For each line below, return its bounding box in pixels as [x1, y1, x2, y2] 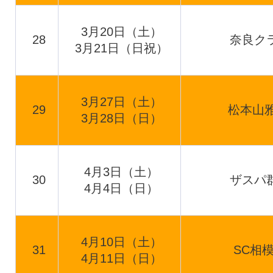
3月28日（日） [81, 112, 162, 125]
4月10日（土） [81, 235, 162, 249]
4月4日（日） [84, 182, 159, 195]
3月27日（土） [81, 95, 162, 108]
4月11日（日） [81, 252, 162, 265]
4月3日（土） [84, 165, 159, 179]
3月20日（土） [81, 25, 162, 38]
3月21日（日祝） [75, 41, 168, 55]
